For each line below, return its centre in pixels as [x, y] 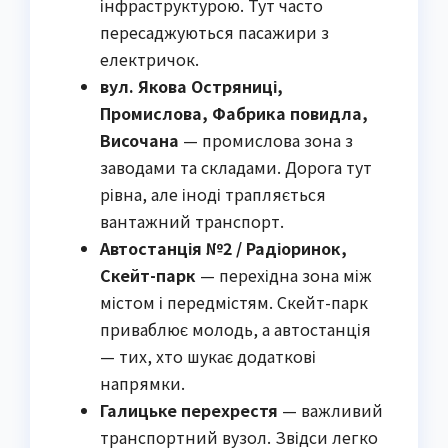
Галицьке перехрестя [189, 409]
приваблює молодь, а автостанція [235, 328]
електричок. [149, 58]
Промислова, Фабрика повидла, [234, 112]
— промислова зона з [266, 139]
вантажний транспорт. [192, 220]
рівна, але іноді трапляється [213, 193]
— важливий [330, 409]
